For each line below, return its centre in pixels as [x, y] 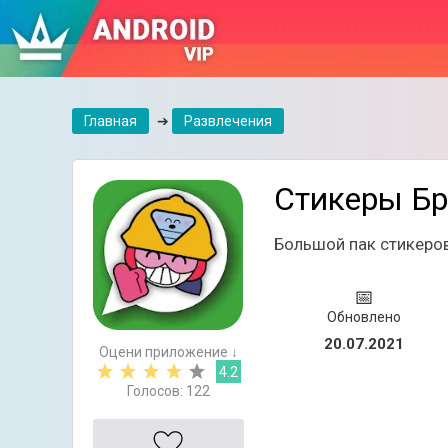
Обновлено [363, 317]
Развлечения [228, 121]
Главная [110, 121]
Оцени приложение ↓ [168, 352]
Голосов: [156, 391]
